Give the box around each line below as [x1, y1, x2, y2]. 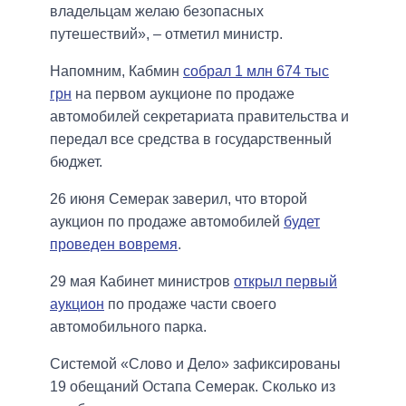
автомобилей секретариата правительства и [50, 108, 349, 124]
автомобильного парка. [50, 318, 207, 334]
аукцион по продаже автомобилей [50, 213, 284, 229]
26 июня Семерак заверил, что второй [50, 190, 307, 207]
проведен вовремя [50, 236, 178, 252]
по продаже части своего [104, 295, 276, 312]
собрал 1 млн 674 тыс [183, 63, 329, 79]
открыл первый [234, 273, 337, 289]
